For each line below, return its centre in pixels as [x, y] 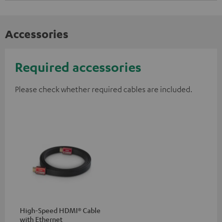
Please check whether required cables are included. [104, 89]
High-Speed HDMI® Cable [60, 210]
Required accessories [78, 67]
